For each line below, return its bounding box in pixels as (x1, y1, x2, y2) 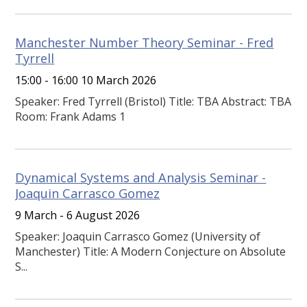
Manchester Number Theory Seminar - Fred (15, 34, 274, 51)
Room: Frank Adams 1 (15, 109, 126, 125)
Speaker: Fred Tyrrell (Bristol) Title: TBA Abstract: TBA (15, 94, 292, 110)
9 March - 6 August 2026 (15, 208, 140, 223)
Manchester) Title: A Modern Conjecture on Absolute (15, 244, 286, 260)
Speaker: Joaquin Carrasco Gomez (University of (15, 229, 261, 245)
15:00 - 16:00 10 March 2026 (15, 73, 157, 88)
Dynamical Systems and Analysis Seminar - (15, 169, 267, 186)
